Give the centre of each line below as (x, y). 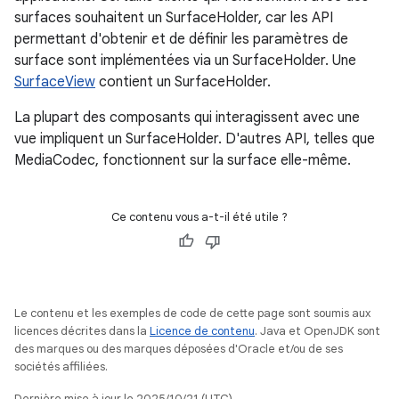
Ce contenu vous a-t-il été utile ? (199, 217)
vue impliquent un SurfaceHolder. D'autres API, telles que (195, 139)
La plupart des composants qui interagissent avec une (187, 118)
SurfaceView (55, 82)
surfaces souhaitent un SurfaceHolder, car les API (174, 18)
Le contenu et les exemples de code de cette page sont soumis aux (192, 313)
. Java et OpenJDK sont (318, 331)
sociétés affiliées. (61, 366)
